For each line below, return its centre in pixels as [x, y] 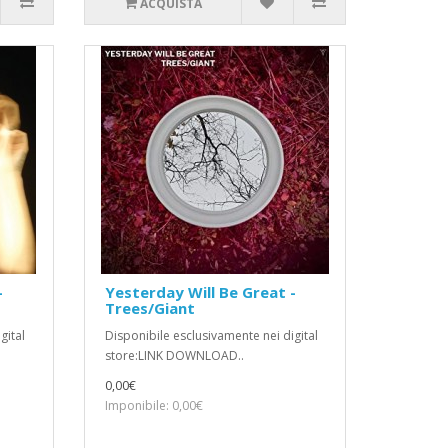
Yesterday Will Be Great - [200, 292]
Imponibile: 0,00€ [153, 406]
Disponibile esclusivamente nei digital [211, 336]
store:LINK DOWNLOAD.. [174, 356]
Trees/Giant [149, 308]
